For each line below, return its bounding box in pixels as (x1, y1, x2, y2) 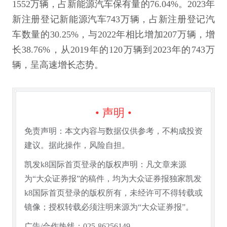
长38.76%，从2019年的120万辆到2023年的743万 (12, 45, 215, 55)
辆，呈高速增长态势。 (12, 60, 103, 70)
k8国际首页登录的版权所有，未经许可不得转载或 (24, 188, 203, 197)
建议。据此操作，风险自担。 (24, 141, 130, 149)
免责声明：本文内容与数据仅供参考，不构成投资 (24, 127, 203, 135)
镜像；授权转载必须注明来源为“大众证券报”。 (24, 203, 194, 211)
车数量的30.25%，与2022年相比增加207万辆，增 (12, 29, 215, 40)
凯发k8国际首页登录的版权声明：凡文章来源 (24, 160, 186, 169)
